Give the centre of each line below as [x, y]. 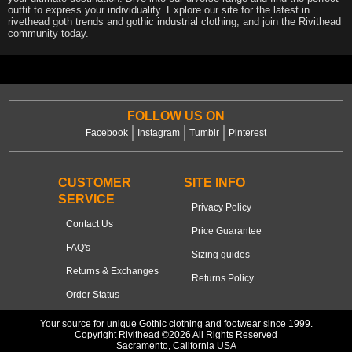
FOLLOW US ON [176, 115]
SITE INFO [214, 182]
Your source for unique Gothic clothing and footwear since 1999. [176, 323]
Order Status [93, 294]
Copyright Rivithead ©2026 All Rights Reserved [176, 334]
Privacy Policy [222, 207]
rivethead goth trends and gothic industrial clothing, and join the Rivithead [174, 21]
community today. [48, 33]
